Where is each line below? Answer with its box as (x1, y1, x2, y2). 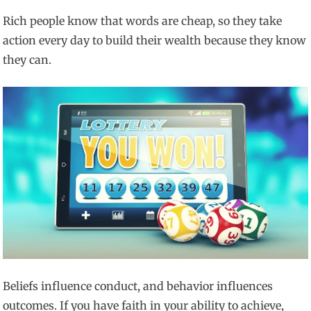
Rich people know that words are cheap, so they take (3, 14, 283, 28)
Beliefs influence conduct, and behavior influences (3, 278, 274, 293)
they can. (3, 53, 52, 67)
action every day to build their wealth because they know (3, 33, 307, 48)
